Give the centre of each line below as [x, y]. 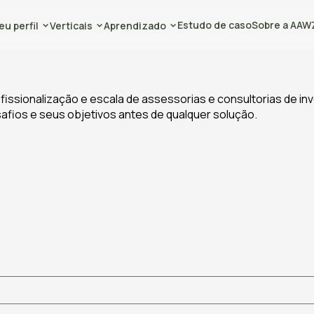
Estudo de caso [214, 25]
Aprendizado [135, 25]
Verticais [71, 25]
